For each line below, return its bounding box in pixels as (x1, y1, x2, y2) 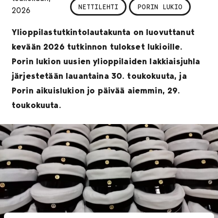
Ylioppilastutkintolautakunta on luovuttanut (12, 27, 195, 37)
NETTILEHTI (78, 3, 119, 11)
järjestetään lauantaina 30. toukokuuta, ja (12, 71, 187, 81)
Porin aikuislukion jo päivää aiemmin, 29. (12, 85, 181, 95)
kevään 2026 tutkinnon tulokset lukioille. (12, 41, 183, 52)
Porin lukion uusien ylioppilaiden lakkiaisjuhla (12, 56, 200, 66)
